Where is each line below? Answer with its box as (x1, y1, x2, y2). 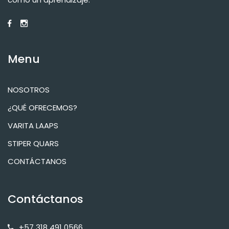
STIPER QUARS (8, 138, 59, 149)
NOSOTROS (8, 84, 50, 95)
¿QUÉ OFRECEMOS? (8, 102, 77, 113)
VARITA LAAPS (8, 120, 58, 131)
